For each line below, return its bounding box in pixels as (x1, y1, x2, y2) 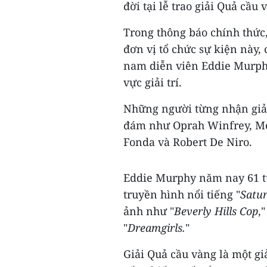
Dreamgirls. (128, 220, 185, 235)
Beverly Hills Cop (174, 203, 258, 218)
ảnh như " (123, 203, 174, 218)
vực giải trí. (123, 74, 182, 89)
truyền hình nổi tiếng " (123, 187, 240, 201)
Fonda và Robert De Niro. (123, 134, 252, 149)
